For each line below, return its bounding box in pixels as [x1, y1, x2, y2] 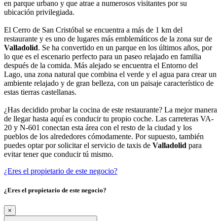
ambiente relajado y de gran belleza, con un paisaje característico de [4, 78, 214, 87]
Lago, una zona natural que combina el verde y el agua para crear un [4, 70, 217, 78]
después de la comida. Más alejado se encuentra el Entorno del [4, 61, 198, 70]
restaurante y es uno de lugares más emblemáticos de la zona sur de [4, 34, 212, 43]
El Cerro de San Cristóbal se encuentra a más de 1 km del [4, 25, 183, 34]
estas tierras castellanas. [4, 87, 76, 96]
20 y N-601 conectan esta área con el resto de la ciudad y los [4, 123, 192, 132]
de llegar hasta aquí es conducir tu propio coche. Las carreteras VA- [4, 114, 214, 123]
